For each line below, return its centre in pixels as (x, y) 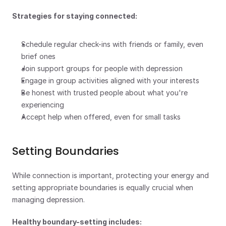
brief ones (38, 56)
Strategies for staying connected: (75, 16)
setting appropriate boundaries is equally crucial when (103, 187)
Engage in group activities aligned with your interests (110, 80)
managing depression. (48, 200)
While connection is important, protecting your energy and (110, 175)
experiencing (43, 105)
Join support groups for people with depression (102, 68)
